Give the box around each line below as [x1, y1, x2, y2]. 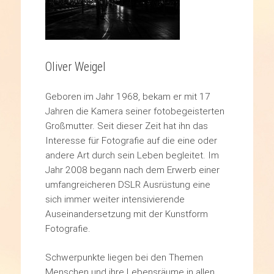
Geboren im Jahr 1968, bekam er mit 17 [45, 91, 210, 103]
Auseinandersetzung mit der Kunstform [45, 208, 208, 220]
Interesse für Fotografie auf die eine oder [45, 135, 217, 147]
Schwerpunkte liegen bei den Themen [45, 251, 203, 264]
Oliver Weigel [45, 59, 106, 74]
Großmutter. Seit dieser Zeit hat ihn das [45, 120, 208, 132]
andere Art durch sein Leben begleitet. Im [45, 149, 219, 161]
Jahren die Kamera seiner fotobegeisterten [45, 105, 224, 117]
